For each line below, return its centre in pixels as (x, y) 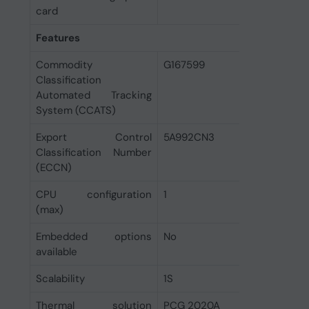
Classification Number (93, 152)
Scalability (60, 279)
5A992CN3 (189, 137)
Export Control (93, 137)
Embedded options (93, 237)
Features (58, 38)
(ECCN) (53, 168)
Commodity (64, 65)
